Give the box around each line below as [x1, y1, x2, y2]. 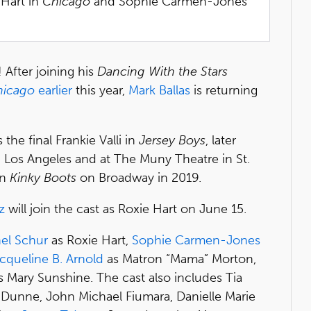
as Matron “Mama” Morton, [103, 251, 256, 267]
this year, [72, 82, 128, 98]
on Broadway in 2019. [76, 169, 201, 185]
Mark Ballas [128, 82, 190, 98]
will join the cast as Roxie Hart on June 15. [5, 201, 246, 217]
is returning [190, 82, 258, 98]
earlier [38, 82, 72, 98]
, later [205, 132, 236, 148]
